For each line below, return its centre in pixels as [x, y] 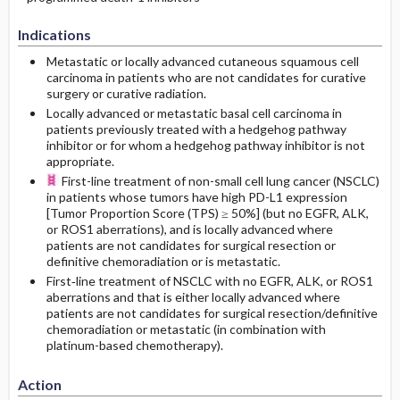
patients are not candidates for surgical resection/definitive [212, 313]
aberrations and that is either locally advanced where [193, 297]
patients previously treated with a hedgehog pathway [196, 129]
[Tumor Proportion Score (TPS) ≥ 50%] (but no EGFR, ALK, [207, 213]
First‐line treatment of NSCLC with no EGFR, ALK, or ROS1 [209, 281]
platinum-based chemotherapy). [134, 345]
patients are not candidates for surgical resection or [191, 245]
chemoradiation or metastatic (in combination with [186, 329]
